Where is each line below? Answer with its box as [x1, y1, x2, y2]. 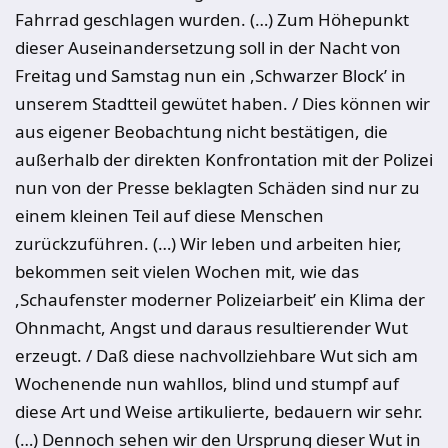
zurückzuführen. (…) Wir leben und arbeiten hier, [15, 232, 402, 255]
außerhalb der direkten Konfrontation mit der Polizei [15, 148, 433, 171]
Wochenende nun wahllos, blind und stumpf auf [15, 372, 399, 395]
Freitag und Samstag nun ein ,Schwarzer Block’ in [15, 64, 406, 87]
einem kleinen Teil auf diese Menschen [15, 204, 324, 227]
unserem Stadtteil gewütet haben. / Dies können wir [15, 92, 430, 115]
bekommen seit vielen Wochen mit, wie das [15, 260, 359, 283]
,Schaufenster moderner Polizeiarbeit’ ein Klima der [15, 288, 425, 311]
